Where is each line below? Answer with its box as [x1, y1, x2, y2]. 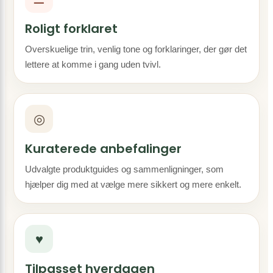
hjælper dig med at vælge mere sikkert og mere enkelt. [25, 179, 241, 190]
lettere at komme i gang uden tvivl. [25, 59, 161, 69]
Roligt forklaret [25, 20, 118, 37]
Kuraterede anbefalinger [25, 140, 182, 157]
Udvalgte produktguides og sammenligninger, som [25, 164, 224, 174]
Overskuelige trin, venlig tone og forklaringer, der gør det [25, 44, 247, 54]
